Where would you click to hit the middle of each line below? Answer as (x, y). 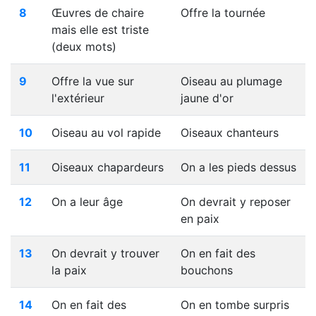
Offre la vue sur (93, 81)
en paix (200, 219)
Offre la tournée (223, 13)
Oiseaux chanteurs (230, 133)
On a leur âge (87, 202)
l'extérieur (78, 98)
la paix (69, 270)
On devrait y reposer (236, 202)
